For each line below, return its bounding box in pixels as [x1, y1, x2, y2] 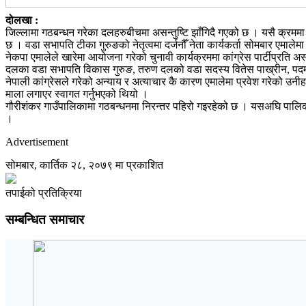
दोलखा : [5, 14, 38, 26]
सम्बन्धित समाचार [5, 212, 84, 227]
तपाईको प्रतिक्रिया [5, 186, 82, 199]
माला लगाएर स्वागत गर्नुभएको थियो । [5, 87, 148, 100]
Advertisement [5, 135, 68, 148]
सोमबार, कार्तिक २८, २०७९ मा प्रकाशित [5, 158, 163, 171]
